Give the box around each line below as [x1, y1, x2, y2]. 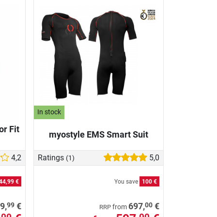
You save [114, 178, 139, 186]
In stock [37, 108, 62, 117]
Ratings [38, 153, 66, 163]
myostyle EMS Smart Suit [49, 129, 148, 139]
